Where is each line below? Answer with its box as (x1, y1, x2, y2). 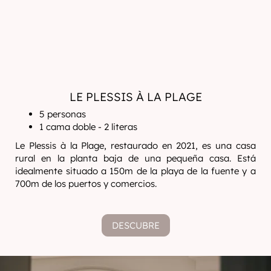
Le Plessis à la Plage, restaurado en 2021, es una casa (15, 140, 256, 151)
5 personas (39, 108, 87, 120)
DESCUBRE (111, 220, 160, 231)
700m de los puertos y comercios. (15, 178, 157, 189)
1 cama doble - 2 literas (39, 121, 138, 132)
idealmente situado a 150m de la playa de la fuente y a (15, 165, 256, 177)
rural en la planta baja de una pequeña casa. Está (15, 152, 256, 164)
